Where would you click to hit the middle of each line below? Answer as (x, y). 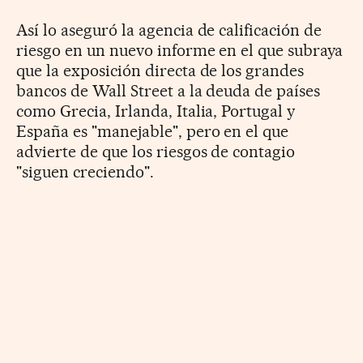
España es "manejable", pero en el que (153, 131)
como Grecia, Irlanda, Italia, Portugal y (156, 111)
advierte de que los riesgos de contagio (156, 151)
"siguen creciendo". (85, 171)
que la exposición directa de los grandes (160, 70)
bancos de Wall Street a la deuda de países (169, 90)
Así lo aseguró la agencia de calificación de (169, 30)
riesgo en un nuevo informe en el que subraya (180, 50)
